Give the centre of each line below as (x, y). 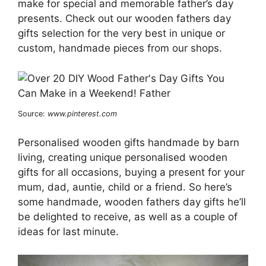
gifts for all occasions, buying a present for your (131, 172)
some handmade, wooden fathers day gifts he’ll (132, 202)
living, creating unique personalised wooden (123, 157)
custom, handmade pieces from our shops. (120, 48)
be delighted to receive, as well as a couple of (128, 217)
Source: (33, 113)
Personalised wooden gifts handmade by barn (129, 142)
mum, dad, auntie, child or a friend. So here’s (125, 187)
